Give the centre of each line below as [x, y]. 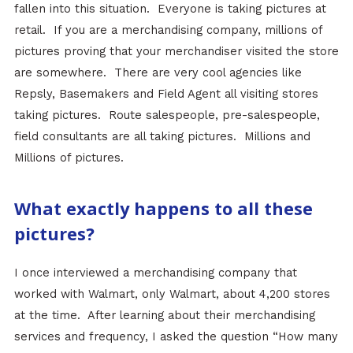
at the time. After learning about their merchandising [164, 315]
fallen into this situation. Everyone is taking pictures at [170, 9]
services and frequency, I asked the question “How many [176, 336]
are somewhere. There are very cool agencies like [158, 73]
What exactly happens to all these [163, 208]
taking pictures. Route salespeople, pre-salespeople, [167, 115]
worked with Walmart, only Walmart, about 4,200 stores [172, 294]
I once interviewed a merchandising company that [155, 272]
